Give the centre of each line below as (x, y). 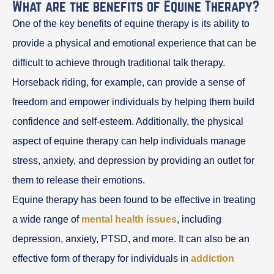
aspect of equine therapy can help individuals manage (129, 141)
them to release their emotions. (79, 180)
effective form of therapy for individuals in (102, 258)
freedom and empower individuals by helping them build (133, 102)
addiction (213, 258)
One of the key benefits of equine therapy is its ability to (131, 23)
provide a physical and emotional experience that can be (134, 43)
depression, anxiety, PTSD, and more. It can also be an (131, 239)
